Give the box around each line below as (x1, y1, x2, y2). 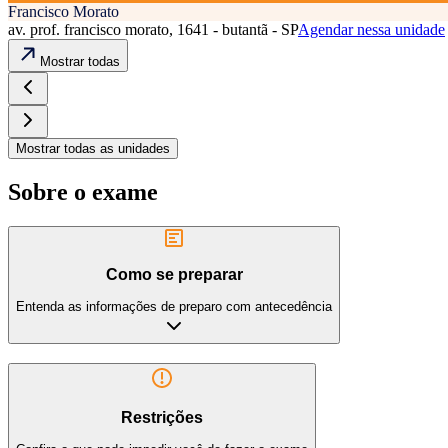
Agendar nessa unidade (298, 21, 445, 39)
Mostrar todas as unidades (16, 141, 170, 157)
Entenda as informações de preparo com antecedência (16, 299, 332, 315)
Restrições (121, 408, 203, 426)
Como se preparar (105, 265, 243, 283)
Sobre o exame (8, 179, 158, 206)
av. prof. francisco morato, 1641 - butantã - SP (8, 21, 298, 39)
